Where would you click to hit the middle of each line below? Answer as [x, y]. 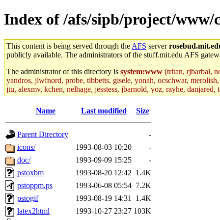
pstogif [28, 198]
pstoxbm [30, 172]
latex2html [33, 211]
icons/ [26, 147]
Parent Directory [43, 134]
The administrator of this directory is [63, 71]
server [158, 46]
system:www [141, 71]
